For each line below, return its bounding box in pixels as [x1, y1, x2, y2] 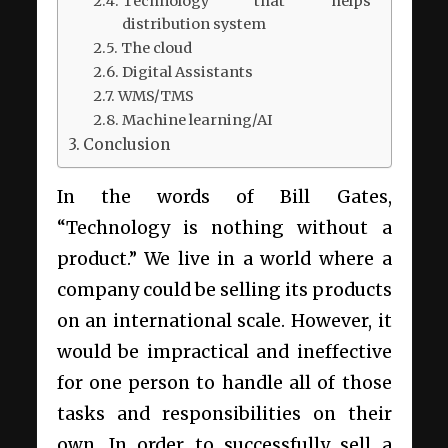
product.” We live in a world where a [56, 248, 392, 271]
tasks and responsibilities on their [56, 403, 392, 426]
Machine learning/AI [121, 111, 273, 129]
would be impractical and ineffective [56, 341, 392, 364]
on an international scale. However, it [56, 310, 392, 333]
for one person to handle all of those [56, 372, 392, 395]
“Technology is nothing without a [56, 217, 392, 240]
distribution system [121, 15, 266, 33]
